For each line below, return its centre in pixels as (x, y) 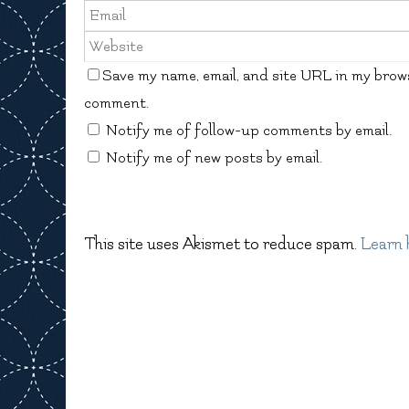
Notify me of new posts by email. (214, 157)
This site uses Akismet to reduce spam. (222, 244)
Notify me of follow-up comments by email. (249, 130)
